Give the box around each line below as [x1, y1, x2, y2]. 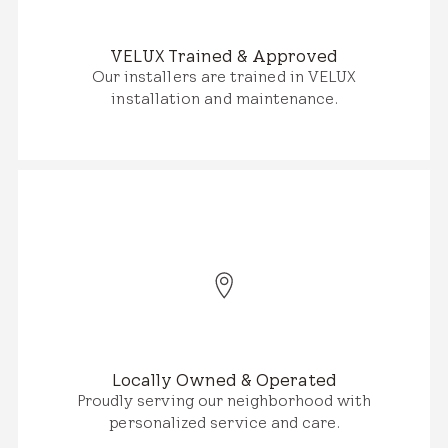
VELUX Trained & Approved [110, 45, 338, 66]
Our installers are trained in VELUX [91, 66, 357, 86]
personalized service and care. [109, 412, 339, 432]
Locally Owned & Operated [111, 369, 337, 390]
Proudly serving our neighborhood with [76, 390, 372, 410]
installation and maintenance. [111, 88, 337, 108]
